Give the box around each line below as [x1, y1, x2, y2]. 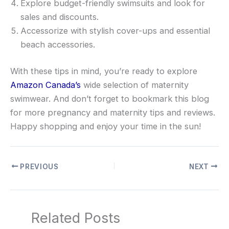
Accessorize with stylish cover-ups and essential [20, 26, 210, 36]
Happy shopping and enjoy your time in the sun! [10, 121, 201, 131]
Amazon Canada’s [10, 79, 81, 90]
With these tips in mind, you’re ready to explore [10, 65, 197, 76]
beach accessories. [20, 39, 95, 50]
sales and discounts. [20, 12, 99, 22]
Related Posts [31, 209, 121, 227]
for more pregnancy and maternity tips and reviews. [10, 107, 215, 118]
